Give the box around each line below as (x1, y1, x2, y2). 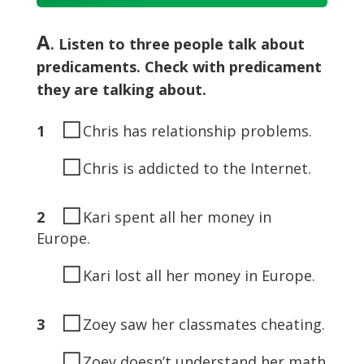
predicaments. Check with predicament (36, 57, 322, 76)
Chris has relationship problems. (82, 121, 312, 141)
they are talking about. (36, 80, 206, 99)
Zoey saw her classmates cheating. (82, 314, 325, 334)
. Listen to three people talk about (50, 34, 305, 54)
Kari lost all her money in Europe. (82, 266, 315, 285)
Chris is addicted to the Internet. (82, 158, 311, 178)
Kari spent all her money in (82, 207, 271, 227)
